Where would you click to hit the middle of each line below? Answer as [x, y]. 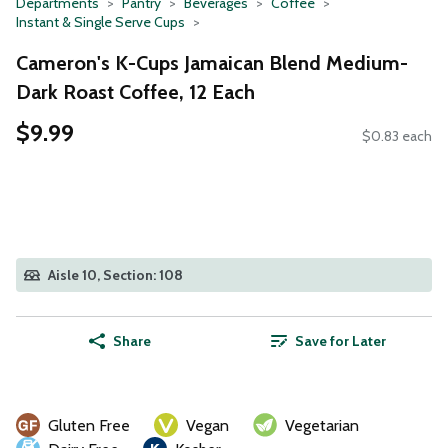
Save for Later [340, 341]
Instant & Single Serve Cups [100, 22]
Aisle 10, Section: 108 [115, 275]
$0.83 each [397, 136]
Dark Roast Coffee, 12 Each [135, 91]
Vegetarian [322, 426]
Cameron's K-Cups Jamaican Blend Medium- [212, 62]
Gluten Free [89, 426]
